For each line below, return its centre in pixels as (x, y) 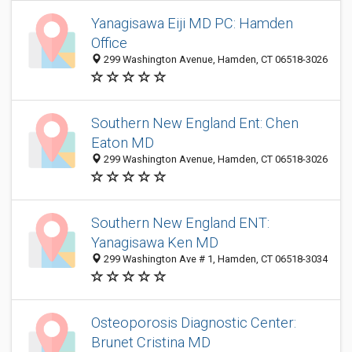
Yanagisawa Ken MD (155, 242)
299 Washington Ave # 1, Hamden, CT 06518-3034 (214, 259)
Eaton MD (123, 143)
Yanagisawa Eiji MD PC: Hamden (192, 23)
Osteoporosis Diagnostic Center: (194, 323)
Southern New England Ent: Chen (195, 123)
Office (109, 43)
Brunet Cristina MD (151, 342)
